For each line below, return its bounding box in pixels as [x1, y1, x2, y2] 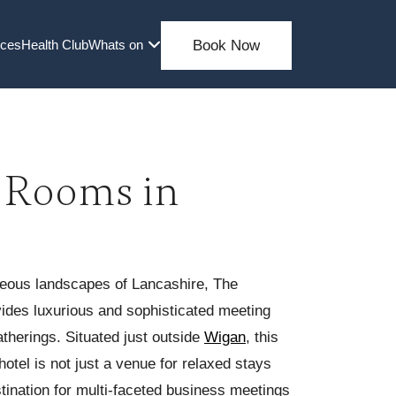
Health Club [21, 36, 88, 52]
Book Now [193, 36, 260, 54]
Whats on [88, 36, 143, 52]
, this [246, 329, 278, 346]
